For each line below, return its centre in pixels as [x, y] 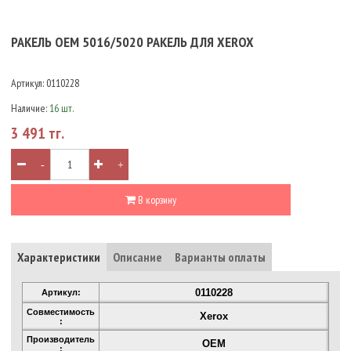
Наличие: [30, 108]
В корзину [156, 200]
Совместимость [61, 312]
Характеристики [59, 257]
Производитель [61, 340]
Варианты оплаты [220, 257]
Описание [138, 257]
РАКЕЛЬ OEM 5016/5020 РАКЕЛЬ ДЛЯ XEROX [132, 42]
